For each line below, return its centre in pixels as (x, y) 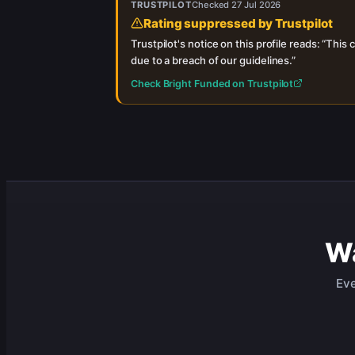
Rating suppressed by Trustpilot (238, 23)
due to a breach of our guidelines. (212, 60)
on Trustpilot (262, 83)
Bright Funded (197, 83)
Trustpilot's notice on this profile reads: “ (229, 43)
